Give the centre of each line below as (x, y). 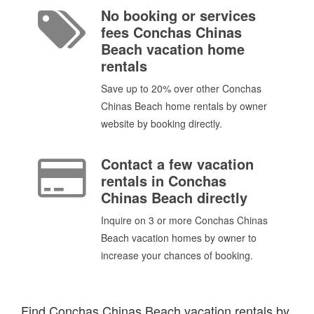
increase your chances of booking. (177, 255)
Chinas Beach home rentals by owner (184, 105)
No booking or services (178, 15)
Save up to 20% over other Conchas (181, 88)
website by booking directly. (162, 123)
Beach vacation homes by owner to (179, 238)
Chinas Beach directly (174, 198)
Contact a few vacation (177, 164)
